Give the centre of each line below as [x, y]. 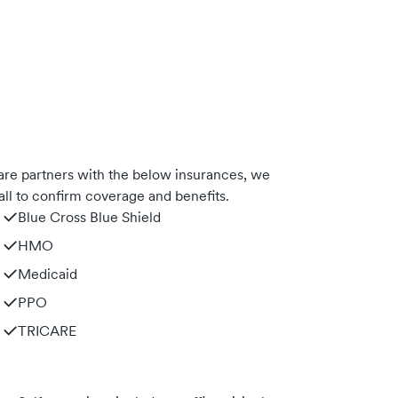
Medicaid [48, 274]
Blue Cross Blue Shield [89, 217]
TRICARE [47, 330]
